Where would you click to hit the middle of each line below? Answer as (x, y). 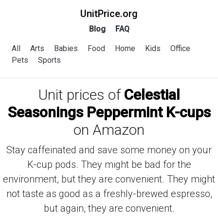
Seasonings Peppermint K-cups (109, 112)
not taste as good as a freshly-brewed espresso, (109, 194)
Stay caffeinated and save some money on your (109, 150)
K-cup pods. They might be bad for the (109, 164)
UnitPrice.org (109, 14)
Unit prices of (81, 95)
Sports (49, 60)
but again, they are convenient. (109, 208)
